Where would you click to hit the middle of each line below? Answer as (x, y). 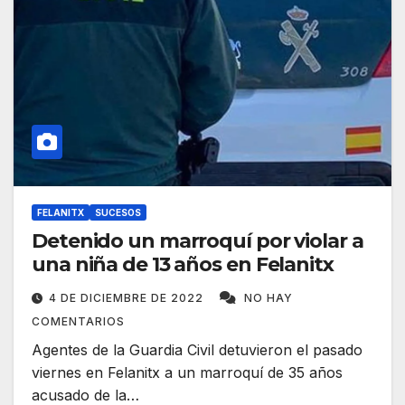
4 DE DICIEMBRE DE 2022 (128, 298)
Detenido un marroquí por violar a (198, 241)
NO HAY (268, 298)
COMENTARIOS (78, 322)
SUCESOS (118, 213)
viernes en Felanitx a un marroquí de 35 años (187, 373)
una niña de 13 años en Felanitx (183, 265)
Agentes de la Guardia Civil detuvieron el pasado (197, 350)
